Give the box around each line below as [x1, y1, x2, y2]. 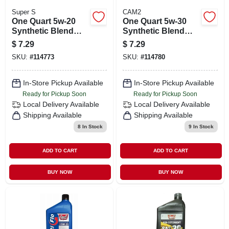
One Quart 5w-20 [11, 16, 76, 26]
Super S [11, 8, 36, 16]
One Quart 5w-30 [122, 16, 187, 26]
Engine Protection [122, 45, 193, 55]
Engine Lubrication [11, 45, 86, 55]
